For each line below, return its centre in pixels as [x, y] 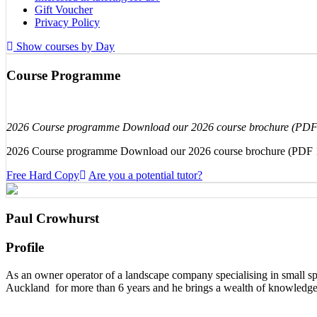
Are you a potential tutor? [145, 175]
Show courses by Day [64, 47]
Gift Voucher [64, 10]
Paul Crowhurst [52, 219]
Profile [25, 248]
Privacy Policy [67, 23]
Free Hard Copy [43, 175]
